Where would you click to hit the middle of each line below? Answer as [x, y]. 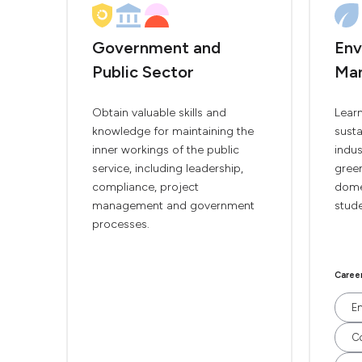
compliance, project [145, 187]
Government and [156, 48]
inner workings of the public [166, 150]
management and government [173, 206]
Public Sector [143, 72]
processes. [121, 224]
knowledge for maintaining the [173, 131]
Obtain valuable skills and [159, 113]
